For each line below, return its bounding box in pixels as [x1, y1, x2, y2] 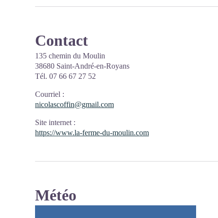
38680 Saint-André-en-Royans [35, 62, 129, 70]
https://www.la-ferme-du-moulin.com [35, 128, 149, 137]
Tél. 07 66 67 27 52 [35, 72, 96, 80]
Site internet [35, 118, 72, 127]
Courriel [35, 90, 60, 98]
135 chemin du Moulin [35, 52, 105, 60]
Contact [35, 32, 88, 49]
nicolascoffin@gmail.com [35, 100, 114, 109]
